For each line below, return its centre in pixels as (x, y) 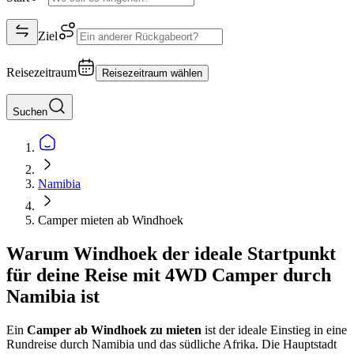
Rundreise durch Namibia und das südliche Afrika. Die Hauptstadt (171, 344)
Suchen (30, 111)
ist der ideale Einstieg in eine (274, 330)
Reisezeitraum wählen (152, 73)
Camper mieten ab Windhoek (111, 220)
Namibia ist (53, 296)
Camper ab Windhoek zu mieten (114, 330)
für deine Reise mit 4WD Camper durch (169, 275)
